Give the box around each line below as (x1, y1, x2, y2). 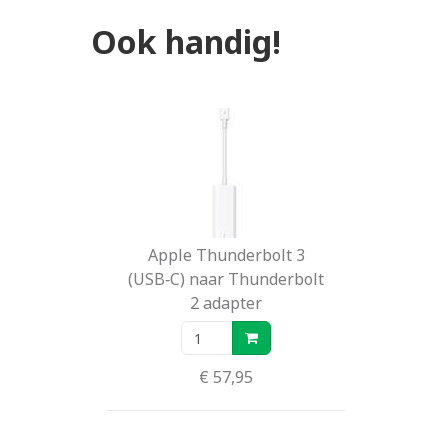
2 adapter (190, 292, 262, 315)
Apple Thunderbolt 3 (147, 244, 305, 267)
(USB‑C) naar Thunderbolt (128, 268, 324, 291)
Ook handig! (91, 20, 281, 64)
